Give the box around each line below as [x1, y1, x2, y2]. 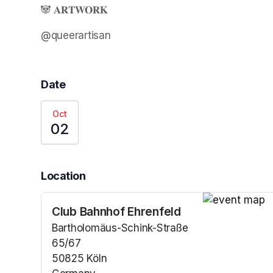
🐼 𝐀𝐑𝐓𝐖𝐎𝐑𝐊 [41, 3, 108, 16]
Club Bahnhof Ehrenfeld [52, 204, 181, 219]
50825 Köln [52, 252, 107, 264]
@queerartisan [41, 29, 111, 41]
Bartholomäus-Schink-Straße [52, 221, 188, 234]
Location [41, 169, 86, 182]
